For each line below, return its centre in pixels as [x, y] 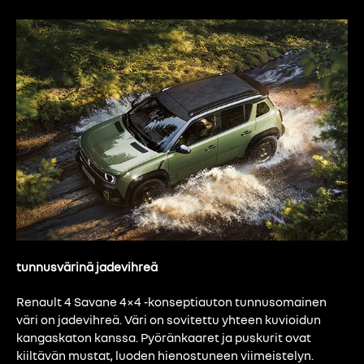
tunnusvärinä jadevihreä [87, 266]
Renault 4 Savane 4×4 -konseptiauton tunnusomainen [171, 301]
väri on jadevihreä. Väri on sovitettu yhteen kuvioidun [169, 319]
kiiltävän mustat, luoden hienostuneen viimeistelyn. [165, 355]
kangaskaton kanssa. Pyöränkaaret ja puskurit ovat [164, 337]
